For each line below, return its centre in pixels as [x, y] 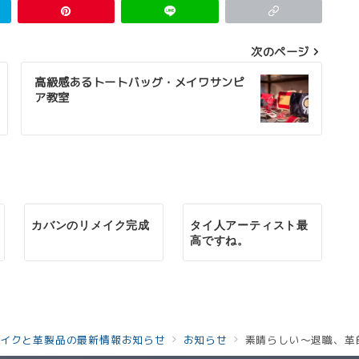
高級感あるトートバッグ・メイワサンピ [140, 83]
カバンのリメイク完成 [91, 225]
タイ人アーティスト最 [250, 225]
